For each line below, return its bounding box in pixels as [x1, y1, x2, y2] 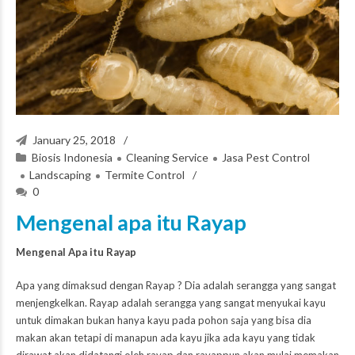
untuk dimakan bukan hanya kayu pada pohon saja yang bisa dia [16, 314, 311, 327]
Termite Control [105, 168, 185, 182]
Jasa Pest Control [222, 151, 310, 165]
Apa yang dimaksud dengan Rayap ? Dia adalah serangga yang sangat [16, 279, 336, 292]
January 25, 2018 [32, 133, 118, 147]
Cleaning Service [126, 151, 208, 165]
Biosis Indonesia [32, 151, 113, 165]
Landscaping [29, 168, 91, 182]
